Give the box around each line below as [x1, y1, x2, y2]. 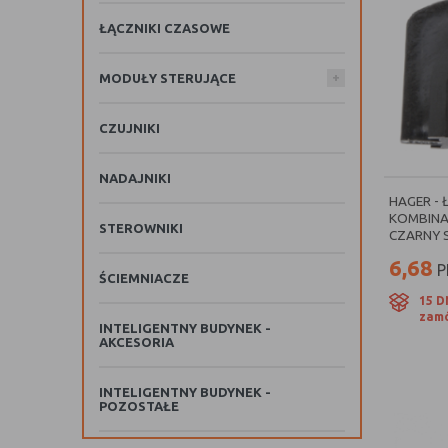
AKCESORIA [99, 335, 174, 349]
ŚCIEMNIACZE [99, 271, 189, 285]
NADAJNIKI [99, 171, 171, 185]
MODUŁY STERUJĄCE [99, 71, 236, 85]
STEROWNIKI [99, 221, 183, 235]
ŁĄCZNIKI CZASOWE [99, 21, 230, 35]
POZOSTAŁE [99, 399, 179, 413]
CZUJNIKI [99, 121, 160, 135]
